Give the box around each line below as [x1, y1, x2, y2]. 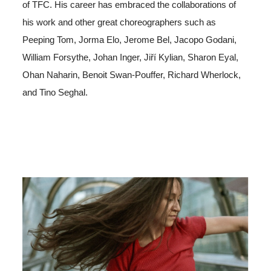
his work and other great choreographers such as [22, 18, 217, 28]
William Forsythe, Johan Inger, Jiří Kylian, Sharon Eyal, [22, 53, 239, 63]
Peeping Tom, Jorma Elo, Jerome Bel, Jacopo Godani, [22, 35, 237, 45]
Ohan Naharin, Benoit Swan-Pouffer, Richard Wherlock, [22, 70, 241, 80]
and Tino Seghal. [22, 88, 88, 98]
